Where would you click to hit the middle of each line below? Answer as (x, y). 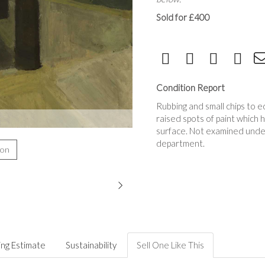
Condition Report (190, 88)
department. (180, 143)
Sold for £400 (183, 17)
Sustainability (91, 245)
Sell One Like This (170, 245)
